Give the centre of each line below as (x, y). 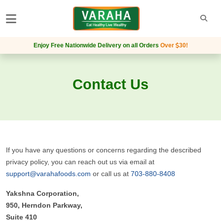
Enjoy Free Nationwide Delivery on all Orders (97, 45)
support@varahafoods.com (48, 173)
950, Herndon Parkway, (44, 205)
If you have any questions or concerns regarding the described (104, 150)
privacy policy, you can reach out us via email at (80, 162)
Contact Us (110, 84)
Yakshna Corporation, (42, 193)
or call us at (111, 173)
